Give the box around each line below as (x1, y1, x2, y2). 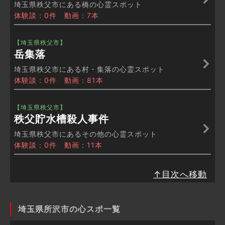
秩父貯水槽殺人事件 (14, 113, 109, 126)
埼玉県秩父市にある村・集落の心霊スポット (14, 65, 165, 74)
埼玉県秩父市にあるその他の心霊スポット (14, 130, 157, 139)
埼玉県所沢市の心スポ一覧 (18, 204, 121, 214)
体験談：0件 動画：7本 (14, 11, 99, 20)
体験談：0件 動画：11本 (14, 141, 102, 150)
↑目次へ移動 (153, 169, 207, 180)
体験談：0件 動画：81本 (14, 76, 103, 85)
